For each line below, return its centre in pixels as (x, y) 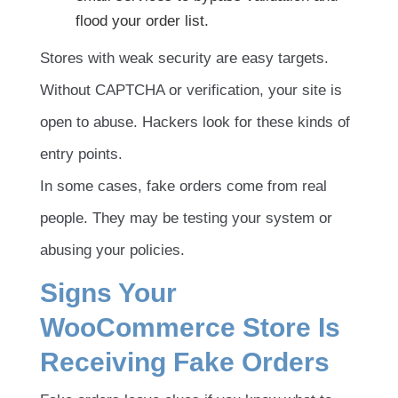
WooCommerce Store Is (190, 327)
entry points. (81, 154)
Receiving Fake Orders (185, 362)
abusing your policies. (112, 250)
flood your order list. (142, 20)
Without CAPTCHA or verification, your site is (191, 90)
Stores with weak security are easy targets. (184, 58)
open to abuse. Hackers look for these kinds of (195, 122)
